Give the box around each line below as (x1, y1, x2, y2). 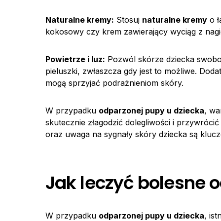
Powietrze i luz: (45, 54, 105, 64)
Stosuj (114, 15, 142, 25)
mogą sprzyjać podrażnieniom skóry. (45, 78, 184, 88)
